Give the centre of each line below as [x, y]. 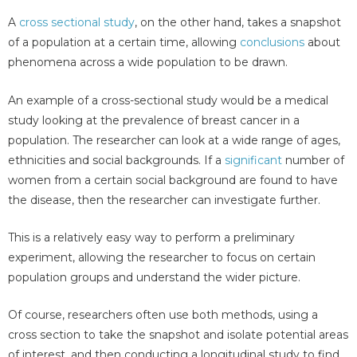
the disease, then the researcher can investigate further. [164, 200]
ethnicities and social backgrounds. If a [116, 160]
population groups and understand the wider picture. [154, 277]
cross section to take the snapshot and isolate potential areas [178, 335]
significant [253, 160]
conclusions [272, 43]
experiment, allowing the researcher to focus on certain [162, 257]
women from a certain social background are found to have [173, 180]
